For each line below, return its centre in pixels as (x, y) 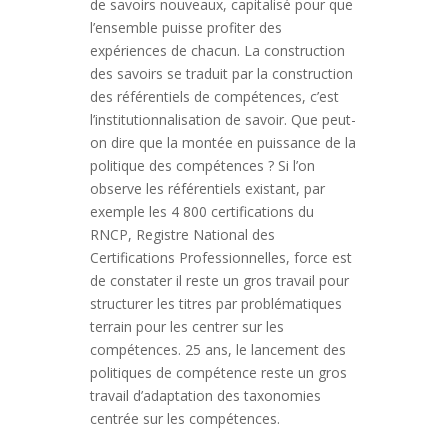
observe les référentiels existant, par (207, 188)
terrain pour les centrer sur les (186, 326)
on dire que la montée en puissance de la (222, 142)
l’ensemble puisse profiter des (185, 27)
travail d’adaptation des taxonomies (205, 395)
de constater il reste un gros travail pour (219, 280)
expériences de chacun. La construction (217, 50)
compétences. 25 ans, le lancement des (217, 349)
